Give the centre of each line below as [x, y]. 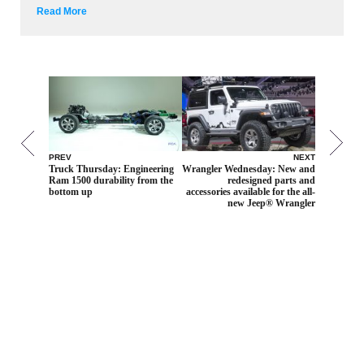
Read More [62, 12]
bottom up [71, 191]
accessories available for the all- [251, 191]
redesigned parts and [271, 180]
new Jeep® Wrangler [271, 203]
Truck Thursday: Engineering [111, 169]
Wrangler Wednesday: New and [249, 169]
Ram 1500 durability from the [111, 180]
